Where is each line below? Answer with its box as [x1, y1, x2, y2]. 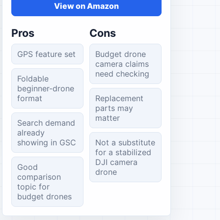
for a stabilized [95, 147, 151, 157]
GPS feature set [17, 49, 76, 59]
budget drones [17, 192, 72, 201]
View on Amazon [54, 1, 119, 11]
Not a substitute [95, 137, 155, 147]
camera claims [95, 59, 149, 69]
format [17, 93, 42, 103]
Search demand [17, 118, 75, 128]
